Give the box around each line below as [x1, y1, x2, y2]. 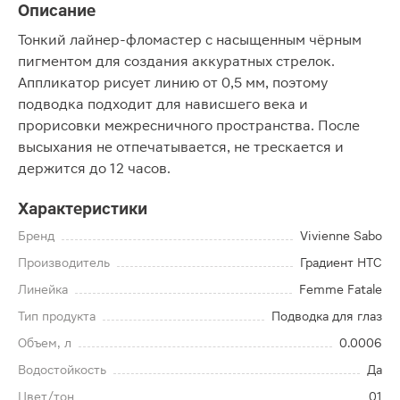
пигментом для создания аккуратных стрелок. [18, 53, 335, 70]
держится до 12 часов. [18, 160, 171, 177]
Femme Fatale [299, 282, 382, 296]
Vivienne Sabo [300, 229, 382, 243]
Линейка [18, 282, 68, 296]
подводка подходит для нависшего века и [18, 96, 308, 112]
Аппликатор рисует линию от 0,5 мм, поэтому [18, 74, 328, 91]
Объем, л [18, 336, 71, 350]
